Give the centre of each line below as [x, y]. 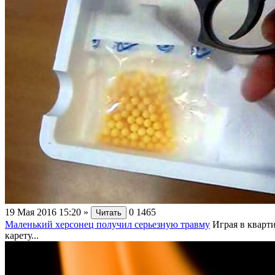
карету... [22, 235]
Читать [109, 212]
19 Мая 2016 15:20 [43, 212]
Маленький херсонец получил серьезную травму [107, 224]
